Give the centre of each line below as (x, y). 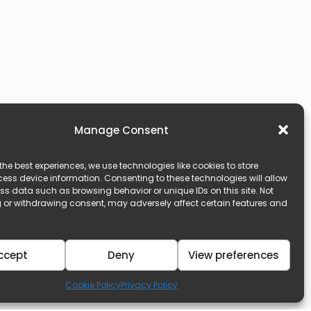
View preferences (234, 255)
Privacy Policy (149, 285)
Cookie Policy (93, 285)
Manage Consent (121, 130)
